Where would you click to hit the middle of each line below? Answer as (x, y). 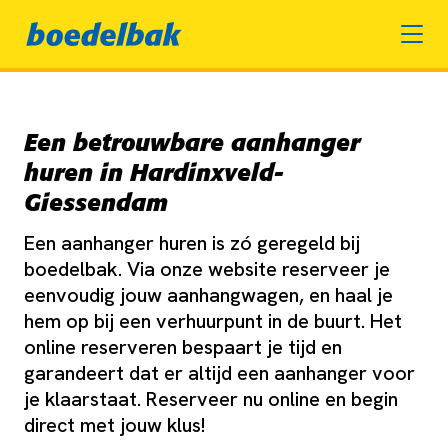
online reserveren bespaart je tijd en (183, 347)
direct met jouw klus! (114, 425)
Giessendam (96, 203)
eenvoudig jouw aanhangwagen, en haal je (208, 295)
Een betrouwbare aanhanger (192, 143)
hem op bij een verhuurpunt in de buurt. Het (213, 321)
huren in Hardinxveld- (154, 173)
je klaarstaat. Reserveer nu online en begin (211, 399)
